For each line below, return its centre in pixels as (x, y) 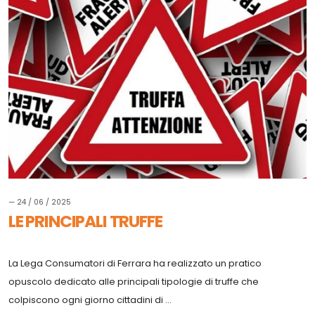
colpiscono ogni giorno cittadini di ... (90, 300)
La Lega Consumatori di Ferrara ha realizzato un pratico (135, 263)
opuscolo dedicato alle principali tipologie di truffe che (134, 281)
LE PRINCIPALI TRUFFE (85, 221)
